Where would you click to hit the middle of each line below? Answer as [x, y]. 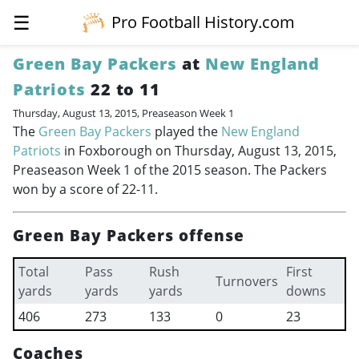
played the [186, 131]
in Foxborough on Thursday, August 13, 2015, [199, 151]
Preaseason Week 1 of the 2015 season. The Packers [170, 170]
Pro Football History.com [204, 22]
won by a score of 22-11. [85, 189]
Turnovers [246, 281]
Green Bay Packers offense [129, 235]
